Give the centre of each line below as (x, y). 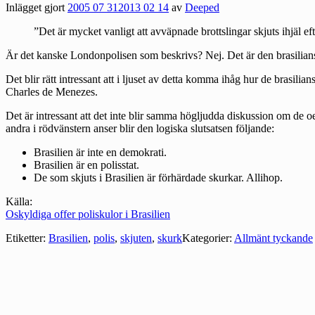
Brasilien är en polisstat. (86, 165)
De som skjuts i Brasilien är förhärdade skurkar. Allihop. (158, 178)
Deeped (202, 8)
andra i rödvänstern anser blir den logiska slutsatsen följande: (140, 129)
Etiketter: (26, 238)
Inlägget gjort (37, 8)
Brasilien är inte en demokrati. (100, 153)
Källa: (19, 202)
